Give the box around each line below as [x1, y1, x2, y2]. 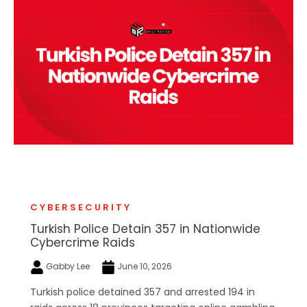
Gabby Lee [44, 260, 92, 273]
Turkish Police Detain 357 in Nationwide [30, 221, 260, 238]
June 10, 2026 [115, 260, 172, 273]
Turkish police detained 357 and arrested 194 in [30, 284, 255, 299]
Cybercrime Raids [30, 234, 135, 251]
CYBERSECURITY [30, 201, 132, 214]
